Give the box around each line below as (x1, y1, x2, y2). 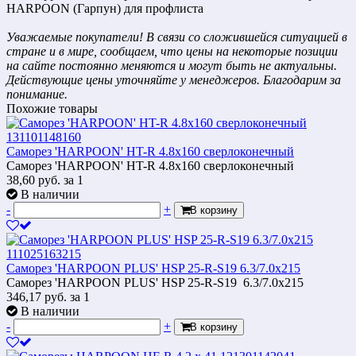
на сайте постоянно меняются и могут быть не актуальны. (6, 58, 337, 72)
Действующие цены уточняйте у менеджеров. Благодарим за (6, 72, 341, 87)
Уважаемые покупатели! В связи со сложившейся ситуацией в (6, 29, 347, 44)
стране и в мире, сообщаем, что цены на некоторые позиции (6, 44, 338, 58)
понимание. (6, 87, 68, 101)
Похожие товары (6, 101, 98, 115)
